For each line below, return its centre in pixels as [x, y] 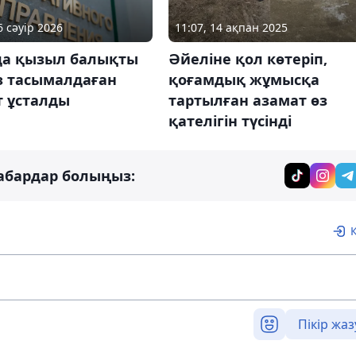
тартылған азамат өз [248, 100]
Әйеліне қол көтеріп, [248, 58]
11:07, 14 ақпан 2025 [231, 27]
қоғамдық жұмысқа [244, 79]
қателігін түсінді [230, 120]
